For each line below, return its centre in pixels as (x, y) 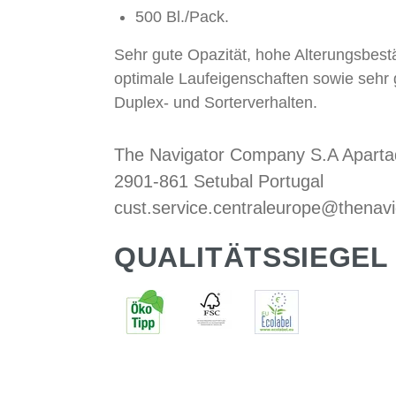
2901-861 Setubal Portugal (218, 182)
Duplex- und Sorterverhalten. (215, 103)
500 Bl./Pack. (182, 17)
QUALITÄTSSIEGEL (251, 258)
